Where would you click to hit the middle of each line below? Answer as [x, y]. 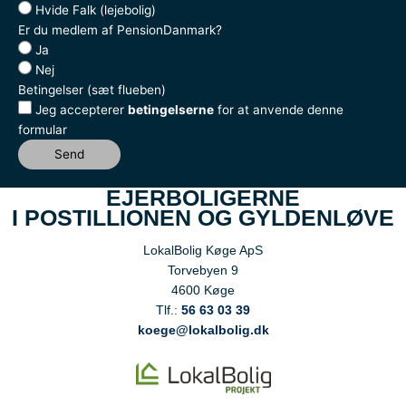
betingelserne [171, 110]
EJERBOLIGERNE [203, 198]
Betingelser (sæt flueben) [92, 90]
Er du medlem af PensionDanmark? [120, 30]
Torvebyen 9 [203, 271]
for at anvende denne [279, 110]
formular [43, 130]
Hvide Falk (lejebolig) [96, 10]
